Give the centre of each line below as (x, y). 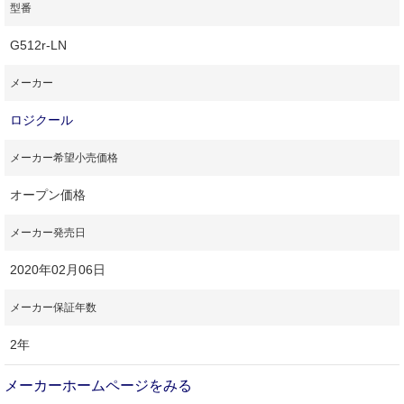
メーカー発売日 (48, 233)
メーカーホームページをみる (100, 386)
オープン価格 (48, 195)
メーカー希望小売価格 (64, 158)
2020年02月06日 (58, 270)
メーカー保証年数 (53, 308)
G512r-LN (38, 46)
